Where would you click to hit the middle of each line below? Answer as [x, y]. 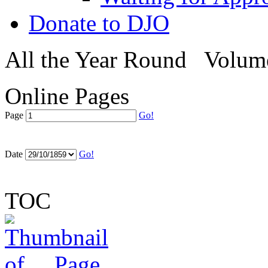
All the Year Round [96, 60]
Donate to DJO [99, 23]
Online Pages [67, 96]
